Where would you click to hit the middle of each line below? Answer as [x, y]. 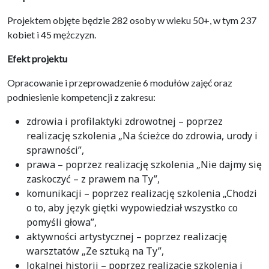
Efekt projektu [37, 58]
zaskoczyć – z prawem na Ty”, [93, 179]
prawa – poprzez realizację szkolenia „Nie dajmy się [144, 164]
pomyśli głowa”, [62, 222]
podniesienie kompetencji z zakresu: [81, 97]
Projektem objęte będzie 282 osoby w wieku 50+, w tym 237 [132, 20]
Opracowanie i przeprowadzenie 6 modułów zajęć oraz [120, 82]
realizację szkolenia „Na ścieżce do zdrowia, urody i [142, 135]
